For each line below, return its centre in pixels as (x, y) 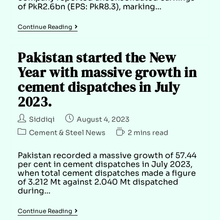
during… (34, 191)
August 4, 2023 (103, 119)
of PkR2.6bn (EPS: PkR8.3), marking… (89, 6)
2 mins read (148, 132)
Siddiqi (41, 119)
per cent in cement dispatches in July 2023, (105, 164)
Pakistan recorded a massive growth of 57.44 (107, 155)
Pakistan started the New (97, 57)
